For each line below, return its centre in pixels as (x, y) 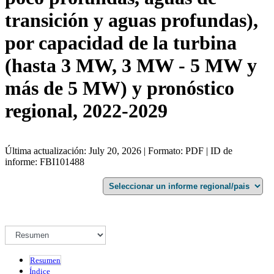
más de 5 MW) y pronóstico (120, 88)
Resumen (45, 260)
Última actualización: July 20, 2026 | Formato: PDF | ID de (119, 150)
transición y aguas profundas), (131, 20)
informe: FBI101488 (45, 161)
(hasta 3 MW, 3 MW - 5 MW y (131, 66)
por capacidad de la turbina (121, 43)
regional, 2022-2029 (86, 111)
